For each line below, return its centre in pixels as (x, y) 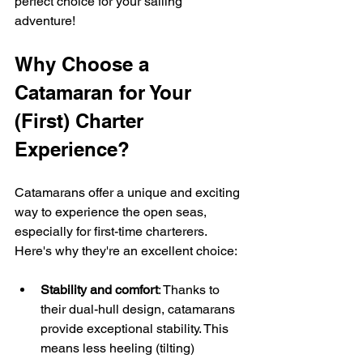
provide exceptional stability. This (136, 328)
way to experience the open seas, (112, 211)
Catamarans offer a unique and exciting (129, 192)
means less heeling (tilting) (119, 348)
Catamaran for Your (106, 92)
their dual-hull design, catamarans (139, 309)
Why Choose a (85, 64)
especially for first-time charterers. (112, 231)
